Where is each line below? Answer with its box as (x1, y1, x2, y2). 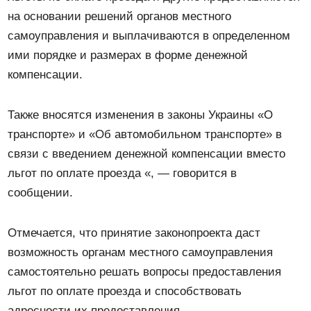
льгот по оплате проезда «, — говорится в (8, 166, 237, 180)
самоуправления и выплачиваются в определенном (8, 28, 291, 42)
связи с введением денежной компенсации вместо (8, 146, 286, 160)
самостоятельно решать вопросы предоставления (8, 264, 282, 278)
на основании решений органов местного (8, 9, 232, 23)
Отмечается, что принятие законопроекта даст (8, 226, 261, 239)
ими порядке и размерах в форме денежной (8, 48, 249, 62)
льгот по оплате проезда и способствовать (8, 284, 242, 298)
